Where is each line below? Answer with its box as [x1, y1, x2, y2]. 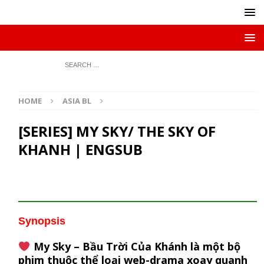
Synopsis [18, 215, 66, 227]
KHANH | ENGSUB [18, 140, 143, 159]
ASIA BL [62, 95, 92, 106]
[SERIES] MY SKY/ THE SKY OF [18, 121, 216, 141]
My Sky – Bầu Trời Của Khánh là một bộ [30, 239, 240, 253]
